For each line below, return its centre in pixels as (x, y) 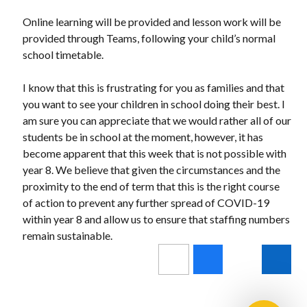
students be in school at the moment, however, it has (143, 137)
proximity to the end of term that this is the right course (151, 186)
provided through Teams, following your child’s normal (149, 38)
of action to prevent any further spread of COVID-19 (146, 202)
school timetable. (63, 54)
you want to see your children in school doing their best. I (153, 104)
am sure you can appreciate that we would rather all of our (157, 120)
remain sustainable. (68, 235)
